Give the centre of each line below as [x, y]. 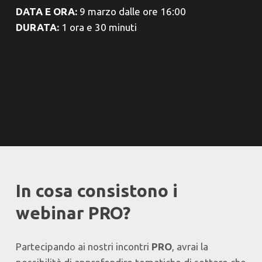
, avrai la [190, 247]
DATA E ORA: [46, 11]
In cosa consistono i [96, 190]
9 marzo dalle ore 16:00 [131, 11]
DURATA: [38, 27]
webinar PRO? [73, 213]
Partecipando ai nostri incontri [83, 247]
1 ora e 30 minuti [99, 27]
